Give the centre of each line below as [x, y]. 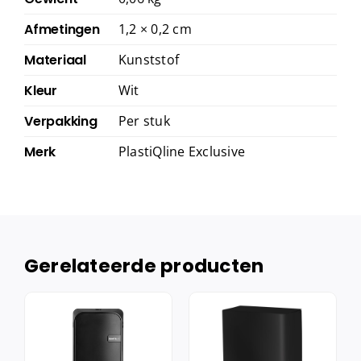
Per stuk [144, 120]
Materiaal [55, 60]
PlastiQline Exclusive [182, 151]
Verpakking [60, 121]
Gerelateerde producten [144, 266]
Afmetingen [62, 29]
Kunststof [149, 59]
